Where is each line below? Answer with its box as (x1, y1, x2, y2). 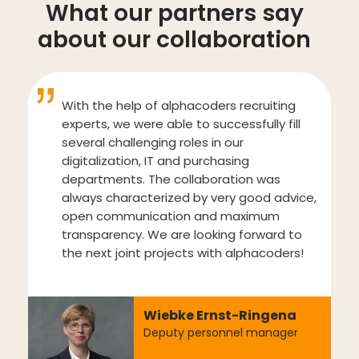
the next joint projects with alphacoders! (62, 244, 304, 261)
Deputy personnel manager (143, 324, 299, 341)
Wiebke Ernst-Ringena (143, 305, 297, 325)
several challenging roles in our (62, 133, 244, 151)
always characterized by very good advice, (62, 188, 317, 206)
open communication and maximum (62, 207, 280, 224)
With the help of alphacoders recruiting (62, 96, 296, 114)
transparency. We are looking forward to (62, 225, 302, 243)
